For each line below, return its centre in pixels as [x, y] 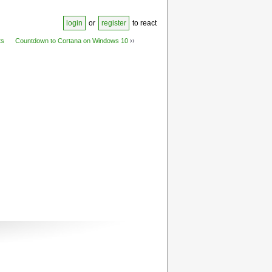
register [114, 23]
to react [143, 23]
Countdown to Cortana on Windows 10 [71, 41]
